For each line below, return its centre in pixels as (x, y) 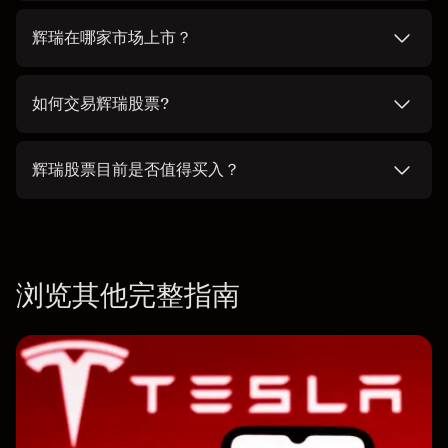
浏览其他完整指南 (128, 295)
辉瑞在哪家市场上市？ (112, 38)
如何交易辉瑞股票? (100, 104)
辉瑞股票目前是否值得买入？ (136, 170)
